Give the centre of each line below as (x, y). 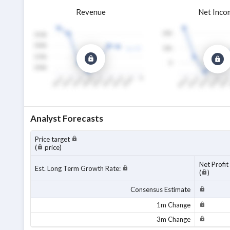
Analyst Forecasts (67, 119)
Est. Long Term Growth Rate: (79, 169)
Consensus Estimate (160, 190)
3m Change (174, 219)
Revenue (91, 12)
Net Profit (214, 165)
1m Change (174, 205)
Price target (53, 139)
